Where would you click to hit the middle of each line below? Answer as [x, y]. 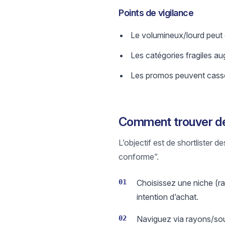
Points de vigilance [156, 13]
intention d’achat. [167, 197]
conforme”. [139, 157]
